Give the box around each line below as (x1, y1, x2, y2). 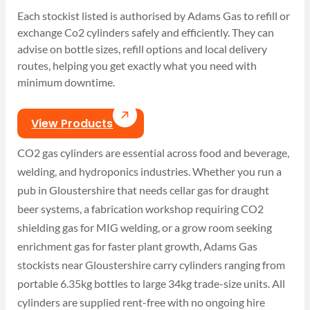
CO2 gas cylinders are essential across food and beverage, (17, 146, 290, 160)
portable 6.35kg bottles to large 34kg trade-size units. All (17, 277, 286, 291)
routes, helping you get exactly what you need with (17, 59, 257, 73)
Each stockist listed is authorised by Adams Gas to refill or (17, 9, 291, 23)
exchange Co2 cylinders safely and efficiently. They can (17, 26, 275, 39)
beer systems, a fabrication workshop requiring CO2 (17, 202, 264, 216)
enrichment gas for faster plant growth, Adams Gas (17, 239, 258, 253)
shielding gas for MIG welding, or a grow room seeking (17, 221, 273, 235)
